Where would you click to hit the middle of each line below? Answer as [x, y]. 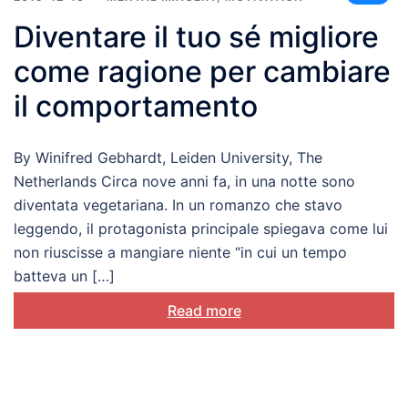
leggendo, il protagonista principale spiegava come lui [201, 229]
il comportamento [136, 107]
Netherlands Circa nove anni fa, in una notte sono [184, 182]
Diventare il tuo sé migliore [196, 37]
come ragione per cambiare [202, 72]
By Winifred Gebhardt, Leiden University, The [168, 158]
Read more [204, 311]
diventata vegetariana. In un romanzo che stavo [178, 205]
